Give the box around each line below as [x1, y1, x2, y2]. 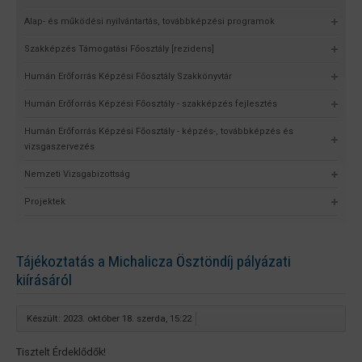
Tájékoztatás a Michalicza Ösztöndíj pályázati [16, 251, 291, 271]
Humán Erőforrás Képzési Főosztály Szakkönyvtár [24, 70, 232, 82]
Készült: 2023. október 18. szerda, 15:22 [27, 313, 192, 325]
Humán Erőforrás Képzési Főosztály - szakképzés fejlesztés [24, 98, 277, 109]
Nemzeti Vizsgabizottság [24, 168, 130, 179]
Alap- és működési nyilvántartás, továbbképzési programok [24, 15, 275, 27]
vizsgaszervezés [24, 141, 95, 152]
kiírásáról [16, 270, 72, 289]
